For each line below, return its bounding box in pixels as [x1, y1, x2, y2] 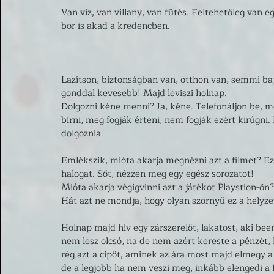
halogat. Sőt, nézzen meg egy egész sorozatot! [61, 166, 256, 182]
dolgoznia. [61, 125, 106, 141]
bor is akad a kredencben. [61, 18, 172, 34]
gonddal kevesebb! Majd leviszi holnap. [61, 85, 227, 101]
